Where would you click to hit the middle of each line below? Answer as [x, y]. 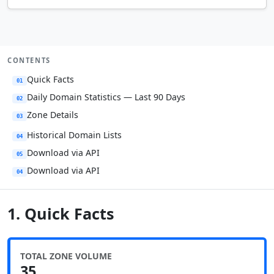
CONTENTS [29, 60]
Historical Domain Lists [74, 135]
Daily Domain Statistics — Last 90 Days [106, 97]
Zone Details [53, 115]
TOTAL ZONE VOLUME [66, 256]
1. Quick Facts [61, 213]
